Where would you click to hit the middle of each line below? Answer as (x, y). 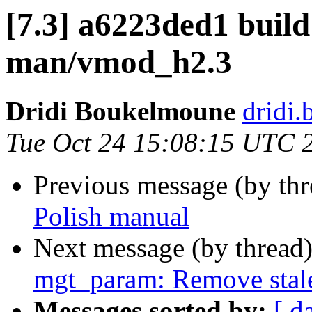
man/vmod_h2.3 (119, 62)
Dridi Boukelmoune (120, 111)
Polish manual (111, 217)
